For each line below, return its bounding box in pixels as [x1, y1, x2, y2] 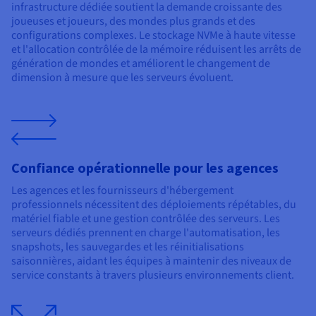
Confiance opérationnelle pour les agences [11, 159, 279, 177]
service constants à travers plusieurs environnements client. [11, 267, 294, 284]
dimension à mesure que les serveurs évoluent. [11, 70, 233, 86]
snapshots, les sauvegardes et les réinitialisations [11, 239, 244, 255]
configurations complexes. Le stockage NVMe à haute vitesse [11, 28, 296, 44]
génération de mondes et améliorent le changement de [11, 56, 270, 72]
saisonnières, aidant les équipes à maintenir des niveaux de [11, 253, 291, 269]
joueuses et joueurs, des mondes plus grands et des [11, 13, 255, 30]
